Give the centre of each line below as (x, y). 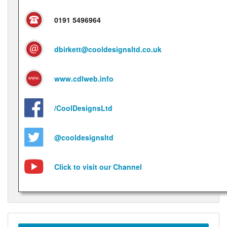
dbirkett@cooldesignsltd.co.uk (108, 49)
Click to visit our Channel (98, 167)
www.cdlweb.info (84, 79)
